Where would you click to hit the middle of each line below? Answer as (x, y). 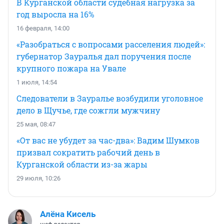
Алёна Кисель (68, 214)
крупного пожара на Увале (71, 68)
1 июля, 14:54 (37, 82)
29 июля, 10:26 (38, 178)
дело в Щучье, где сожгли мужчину (88, 110)
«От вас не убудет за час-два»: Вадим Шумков (108, 140)
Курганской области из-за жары (82, 164)
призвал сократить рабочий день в (88, 152)
